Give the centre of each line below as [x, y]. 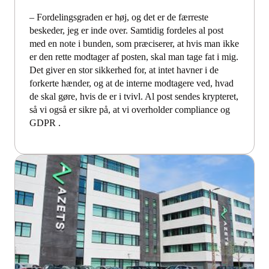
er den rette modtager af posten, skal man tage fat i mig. [134, 56]
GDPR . [46, 122]
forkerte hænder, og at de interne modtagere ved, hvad [131, 83]
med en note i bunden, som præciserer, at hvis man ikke [134, 43]
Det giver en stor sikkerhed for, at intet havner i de [124, 70]
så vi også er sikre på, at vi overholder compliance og [130, 109]
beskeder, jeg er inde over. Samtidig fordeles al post [126, 30]
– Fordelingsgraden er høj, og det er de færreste [119, 17]
